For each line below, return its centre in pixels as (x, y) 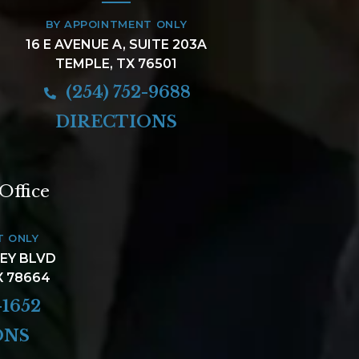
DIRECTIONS (117, 121)
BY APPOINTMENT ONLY (116, 24)
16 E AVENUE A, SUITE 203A (117, 44)
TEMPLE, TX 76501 (117, 63)
